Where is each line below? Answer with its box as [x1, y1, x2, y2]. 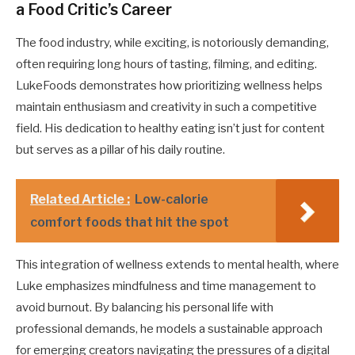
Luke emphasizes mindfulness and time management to [16, 278, 316, 293]
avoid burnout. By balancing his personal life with [16, 300, 273, 315]
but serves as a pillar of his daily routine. [16, 142, 225, 157]
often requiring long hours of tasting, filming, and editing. [16, 56, 317, 71]
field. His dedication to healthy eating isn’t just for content [16, 120, 325, 136]
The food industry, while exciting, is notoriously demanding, [16, 35, 329, 50]
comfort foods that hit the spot [30, 214, 229, 230]
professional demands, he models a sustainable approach [16, 321, 323, 336]
